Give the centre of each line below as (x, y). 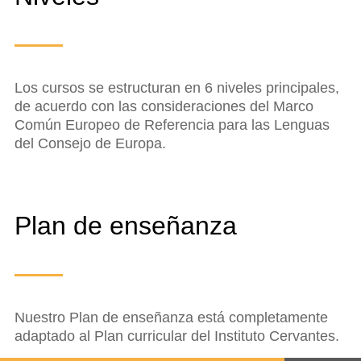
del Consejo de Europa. (90, 143)
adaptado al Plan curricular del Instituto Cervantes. (177, 336)
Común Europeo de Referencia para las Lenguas (172, 124)
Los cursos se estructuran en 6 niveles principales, (177, 87)
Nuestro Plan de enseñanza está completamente (171, 317)
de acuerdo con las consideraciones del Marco (164, 106)
